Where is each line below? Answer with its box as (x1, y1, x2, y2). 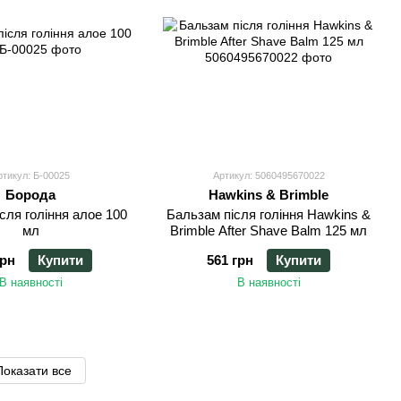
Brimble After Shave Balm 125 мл (170, 223, 367, 239)
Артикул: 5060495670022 (212, 170, 325, 182)
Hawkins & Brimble (209, 187, 328, 203)
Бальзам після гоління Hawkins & (166, 207, 371, 223)
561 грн (207, 252, 253, 269)
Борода (5, 187, 55, 203)
